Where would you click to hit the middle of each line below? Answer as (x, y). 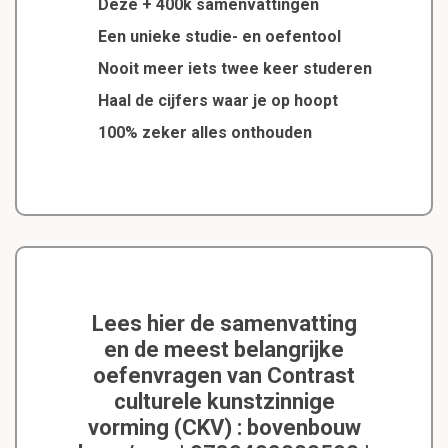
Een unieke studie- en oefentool (219, 37)
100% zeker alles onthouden (204, 133)
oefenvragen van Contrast (224, 376)
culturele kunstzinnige (224, 402)
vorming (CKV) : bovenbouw (224, 428)
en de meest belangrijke (224, 350)
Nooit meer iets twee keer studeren (234, 69)
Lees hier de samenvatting (224, 324)
